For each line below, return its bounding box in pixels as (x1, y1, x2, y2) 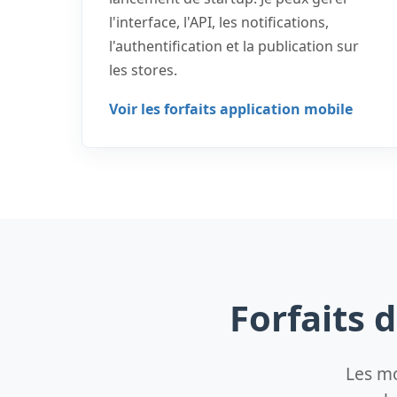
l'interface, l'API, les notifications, (109, 12, 329, 32)
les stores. (109, 60, 177, 80)
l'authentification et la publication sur (109, 36, 359, 56)
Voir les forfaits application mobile (109, 99, 353, 119)
